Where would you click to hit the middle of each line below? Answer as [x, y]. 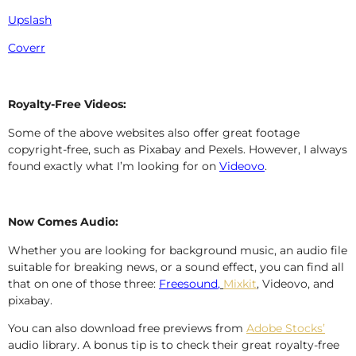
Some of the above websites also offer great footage [154, 132]
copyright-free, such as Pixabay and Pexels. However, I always [178, 149]
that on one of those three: [83, 283]
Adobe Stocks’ [286, 329]
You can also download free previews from [127, 329]
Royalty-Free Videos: [67, 104]
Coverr [27, 48]
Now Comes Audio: [63, 222]
